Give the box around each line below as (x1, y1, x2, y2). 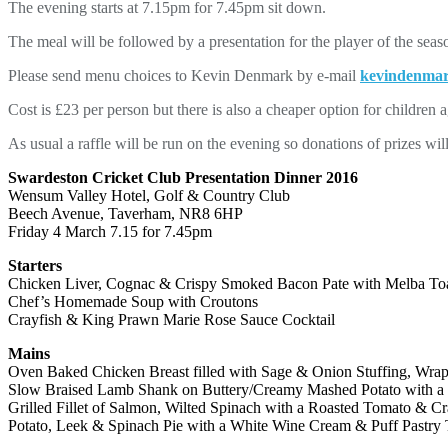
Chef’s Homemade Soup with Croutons (8, 292, 258, 310)
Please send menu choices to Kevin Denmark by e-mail (8, 66, 360, 84)
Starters (8, 256, 62, 274)
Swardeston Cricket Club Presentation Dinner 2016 (8, 168, 358, 186)
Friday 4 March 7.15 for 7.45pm (8, 222, 212, 240)
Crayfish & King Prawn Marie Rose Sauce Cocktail (8, 310, 335, 328)
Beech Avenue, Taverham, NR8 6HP (8, 204, 243, 222)
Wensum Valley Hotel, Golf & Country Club (8, 186, 290, 204)
